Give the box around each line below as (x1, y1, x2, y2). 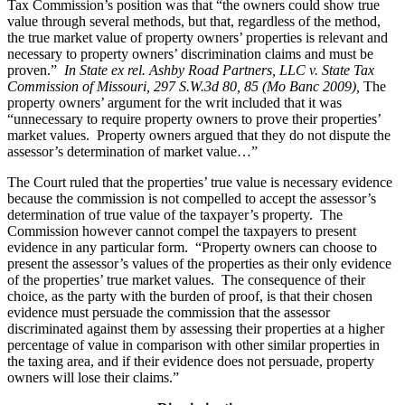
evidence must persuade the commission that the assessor (7, 305, 330, 321)
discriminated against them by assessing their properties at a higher (7, 321, 384, 337)
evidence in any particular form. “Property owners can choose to (7, 240, 377, 256)
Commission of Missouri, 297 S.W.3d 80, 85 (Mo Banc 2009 (7, 79, 352, 95)
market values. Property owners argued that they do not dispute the (7, 127, 391, 144)
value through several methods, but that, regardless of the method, (7, 14, 381, 30)
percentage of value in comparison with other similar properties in (7, 337, 380, 353)
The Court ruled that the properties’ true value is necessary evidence (7, 174, 392, 191)
